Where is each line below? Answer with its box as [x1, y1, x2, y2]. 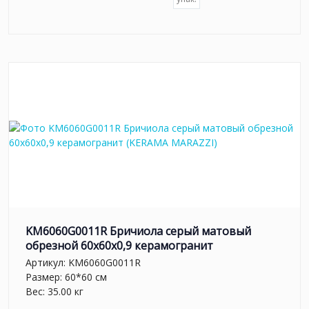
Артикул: [26, 256, 68, 270]
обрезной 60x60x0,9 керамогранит [26, 237, 213, 253]
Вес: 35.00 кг [26, 285, 83, 299]
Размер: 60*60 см [26, 270, 107, 284]
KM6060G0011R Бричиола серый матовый [26, 223, 251, 239]
